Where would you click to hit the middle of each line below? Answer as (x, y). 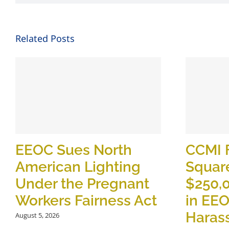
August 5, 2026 (37, 215)
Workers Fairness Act (86, 200)
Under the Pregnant (82, 184)
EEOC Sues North (74, 150)
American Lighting (78, 167)
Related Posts (45, 38)
